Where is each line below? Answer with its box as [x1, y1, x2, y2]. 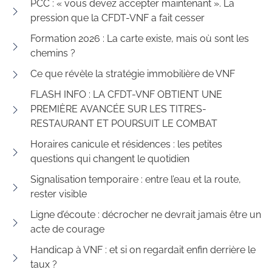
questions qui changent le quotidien [30, 153, 189, 165]
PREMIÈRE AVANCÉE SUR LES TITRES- [30, 103, 206, 115]
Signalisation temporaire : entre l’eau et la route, [30, 174, 241, 185]
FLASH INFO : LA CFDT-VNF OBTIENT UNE [30, 89, 222, 100]
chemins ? [30, 47, 75, 59]
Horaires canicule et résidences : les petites [30, 138, 222, 150]
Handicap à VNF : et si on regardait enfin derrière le [30, 244, 256, 256]
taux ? [30, 259, 57, 270]
